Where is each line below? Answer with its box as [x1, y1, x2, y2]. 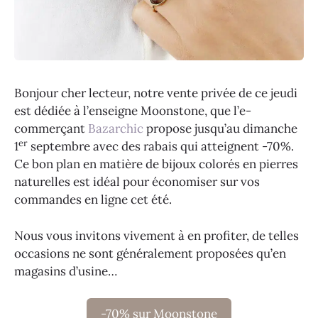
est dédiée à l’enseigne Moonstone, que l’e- [14, 103, 251, 119]
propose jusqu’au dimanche [143, 121, 297, 137]
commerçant [14, 121, 88, 137]
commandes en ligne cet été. [14, 192, 172, 208]
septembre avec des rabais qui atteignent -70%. [28, 138, 294, 155]
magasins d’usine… [14, 263, 117, 279]
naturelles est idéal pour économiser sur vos [14, 174, 260, 190]
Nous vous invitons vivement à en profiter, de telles [14, 227, 299, 243]
